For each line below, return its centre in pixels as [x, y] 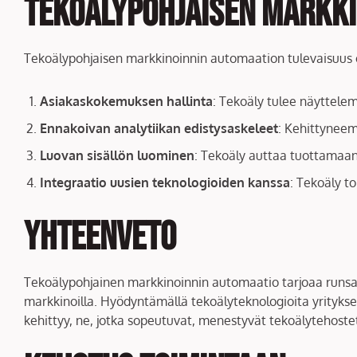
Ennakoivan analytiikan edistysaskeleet [159, 128]
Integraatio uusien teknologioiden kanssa [165, 182]
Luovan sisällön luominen [117, 155]
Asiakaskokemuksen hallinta [126, 101]
